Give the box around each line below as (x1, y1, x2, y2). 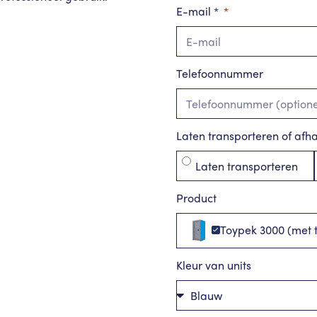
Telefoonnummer (176, 65, 263, 81)
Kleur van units (176, 257, 251, 273)
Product (176, 190, 217, 206)
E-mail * (176, 3, 221, 19)
